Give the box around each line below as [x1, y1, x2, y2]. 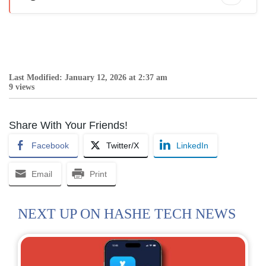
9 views [9, 83, 34, 92]
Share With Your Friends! [9, 119, 128, 132]
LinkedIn [176, 141, 208, 151]
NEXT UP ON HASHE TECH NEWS [18, 206, 236, 222]
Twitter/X [106, 141, 139, 151]
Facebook [31, 141, 69, 151]
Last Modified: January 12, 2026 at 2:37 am [9, 73, 167, 83]
